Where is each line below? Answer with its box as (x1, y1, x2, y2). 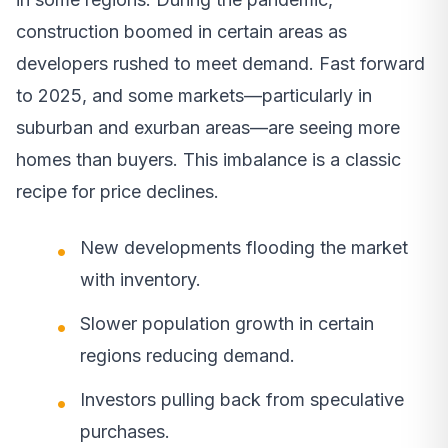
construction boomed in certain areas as (16, 21, 347, 43)
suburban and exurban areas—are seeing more (16, 117, 400, 139)
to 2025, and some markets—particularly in (16, 85, 372, 107)
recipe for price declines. (16, 181, 219, 203)
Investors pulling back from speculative (80, 389, 404, 411)
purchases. (80, 421, 170, 443)
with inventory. (80, 269, 201, 291)
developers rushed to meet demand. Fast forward (16, 53, 425, 75)
